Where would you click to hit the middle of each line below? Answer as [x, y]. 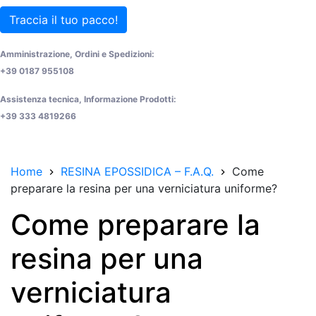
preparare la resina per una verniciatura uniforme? [144, 188]
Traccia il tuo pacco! [63, 19]
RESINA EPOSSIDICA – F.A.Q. [137, 171]
